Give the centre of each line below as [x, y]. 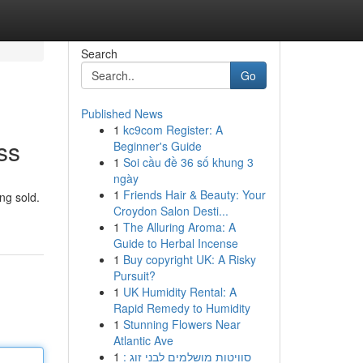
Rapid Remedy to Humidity [181, 308]
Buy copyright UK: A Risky [189, 259]
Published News [122, 113]
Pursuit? [134, 275]
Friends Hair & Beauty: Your [194, 194]
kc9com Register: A [173, 130]
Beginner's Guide [157, 146]
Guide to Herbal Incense [175, 243]
